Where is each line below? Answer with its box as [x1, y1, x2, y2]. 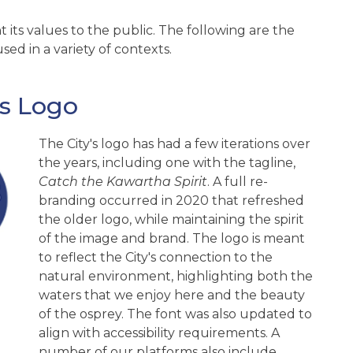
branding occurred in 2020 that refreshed [39, 193, 304, 209]
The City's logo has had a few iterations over [39, 136, 310, 152]
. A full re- [207, 174, 268, 190]
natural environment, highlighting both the [39, 269, 313, 284]
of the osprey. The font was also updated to [39, 307, 312, 322]
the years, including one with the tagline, [39, 155, 295, 171]
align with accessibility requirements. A [39, 325, 280, 341]
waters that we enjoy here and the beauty [39, 288, 305, 303]
